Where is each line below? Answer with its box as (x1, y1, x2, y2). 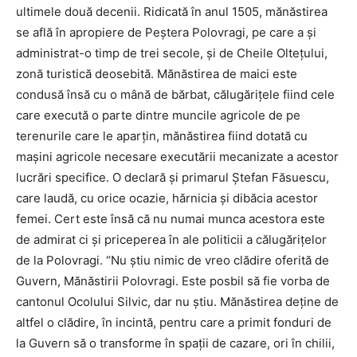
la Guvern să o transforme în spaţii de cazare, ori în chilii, (16, 335, 335, 351)
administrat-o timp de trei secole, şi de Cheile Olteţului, (16, 45, 328, 61)
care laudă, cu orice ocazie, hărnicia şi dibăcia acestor (16, 190, 318, 206)
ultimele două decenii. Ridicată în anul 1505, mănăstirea (16, 3, 328, 19)
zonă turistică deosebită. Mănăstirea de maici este (16, 65, 297, 81)
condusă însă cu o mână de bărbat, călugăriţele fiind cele (16, 86, 335, 102)
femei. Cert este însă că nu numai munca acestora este (16, 210, 325, 226)
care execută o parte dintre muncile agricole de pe (16, 107, 300, 123)
